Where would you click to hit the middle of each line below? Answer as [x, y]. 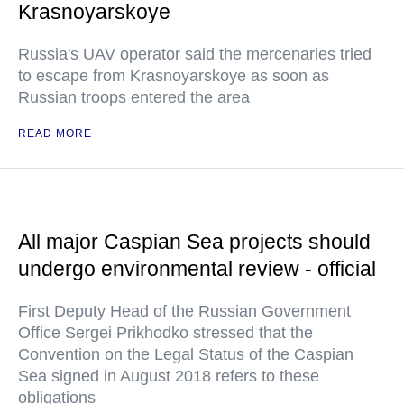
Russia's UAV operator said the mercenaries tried [195, 54]
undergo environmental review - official [197, 269]
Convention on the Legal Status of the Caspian [186, 354]
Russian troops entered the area [134, 97]
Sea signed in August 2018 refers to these [169, 376]
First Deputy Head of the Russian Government [184, 311]
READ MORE [55, 133]
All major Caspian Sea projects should [194, 242]
